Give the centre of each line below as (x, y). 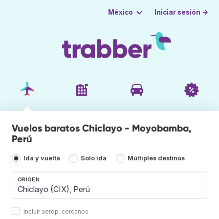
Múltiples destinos (156, 158)
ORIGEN (29, 179)
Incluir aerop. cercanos (56, 211)
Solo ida (94, 158)
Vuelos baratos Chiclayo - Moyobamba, (102, 128)
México (120, 12)
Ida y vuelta (42, 158)
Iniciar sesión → (182, 12)
